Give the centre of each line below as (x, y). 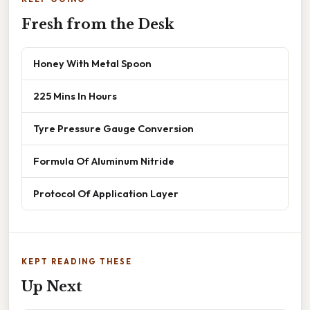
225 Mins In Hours (75, 96)
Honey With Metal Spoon (92, 64)
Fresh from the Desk (98, 25)
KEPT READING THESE (77, 262)
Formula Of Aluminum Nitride (104, 161)
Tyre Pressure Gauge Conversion (113, 129)
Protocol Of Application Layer (106, 194)
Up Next (52, 287)
